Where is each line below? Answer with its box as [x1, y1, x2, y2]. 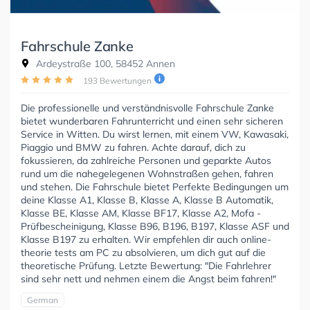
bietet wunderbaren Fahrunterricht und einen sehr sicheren [21, 114, 283, 127]
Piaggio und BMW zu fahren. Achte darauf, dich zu [21, 140, 246, 154]
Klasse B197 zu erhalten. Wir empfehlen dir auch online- [21, 232, 271, 246]
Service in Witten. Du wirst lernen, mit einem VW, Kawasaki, [21, 127, 289, 140]
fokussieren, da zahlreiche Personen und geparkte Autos [21, 154, 271, 167]
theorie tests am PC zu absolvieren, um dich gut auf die [21, 246, 266, 259]
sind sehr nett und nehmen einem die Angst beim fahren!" [21, 272, 276, 285]
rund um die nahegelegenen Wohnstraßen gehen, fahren [21, 167, 273, 180]
